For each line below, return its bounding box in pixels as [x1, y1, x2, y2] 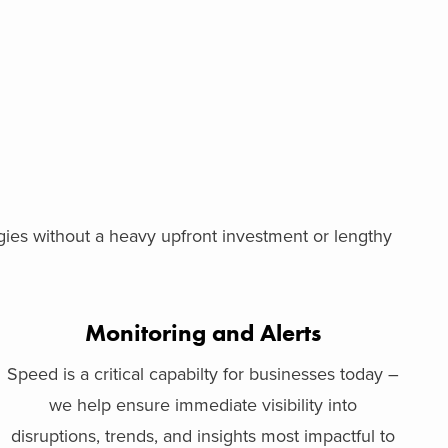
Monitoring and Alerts [84, 317, 321, 348]
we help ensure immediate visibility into [48, 394, 357, 416]
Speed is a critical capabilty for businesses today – [6, 363, 399, 385]
